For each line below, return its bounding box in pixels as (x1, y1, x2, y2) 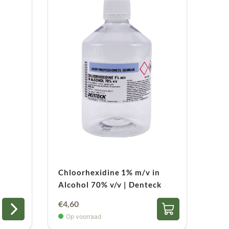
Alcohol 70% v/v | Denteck (58, 180, 162, 190)
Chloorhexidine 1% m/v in (58, 168, 160, 177)
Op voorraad (66, 212, 102, 220)
